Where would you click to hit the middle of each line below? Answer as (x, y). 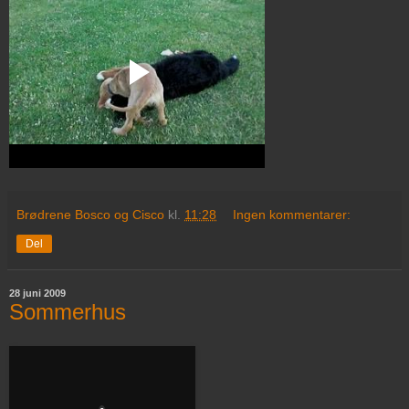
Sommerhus (68, 311)
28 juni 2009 (37, 294)
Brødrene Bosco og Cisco (90, 214)
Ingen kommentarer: (292, 214)
